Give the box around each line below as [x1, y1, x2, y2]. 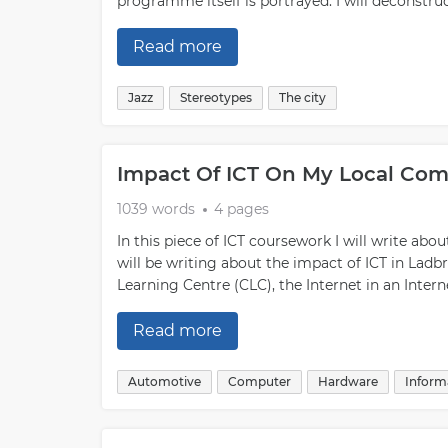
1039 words [117, 200, 195, 218]
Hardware [318, 374, 378, 389]
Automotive [128, 374, 201, 389]
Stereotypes [180, 90, 252, 105]
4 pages [214, 200, 269, 218]
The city [279, 90, 326, 105]
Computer [228, 374, 291, 389]
